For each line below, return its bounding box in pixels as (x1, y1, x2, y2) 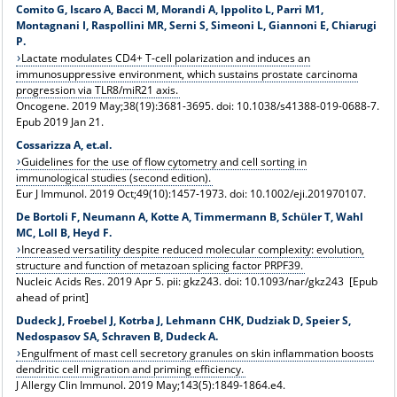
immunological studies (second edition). (15, 169, 211, 185)
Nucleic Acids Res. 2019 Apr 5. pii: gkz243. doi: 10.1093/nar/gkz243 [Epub (15, 273, 378, 289)
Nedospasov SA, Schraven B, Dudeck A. (15, 328, 218, 344)
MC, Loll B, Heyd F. (15, 224, 112, 240)
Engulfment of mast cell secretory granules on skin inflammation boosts (21, 345, 375, 361)
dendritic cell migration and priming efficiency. (15, 361, 244, 377)
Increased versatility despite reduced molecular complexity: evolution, (21, 241, 365, 257)
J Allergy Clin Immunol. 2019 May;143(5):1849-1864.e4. (15, 377, 285, 393)
